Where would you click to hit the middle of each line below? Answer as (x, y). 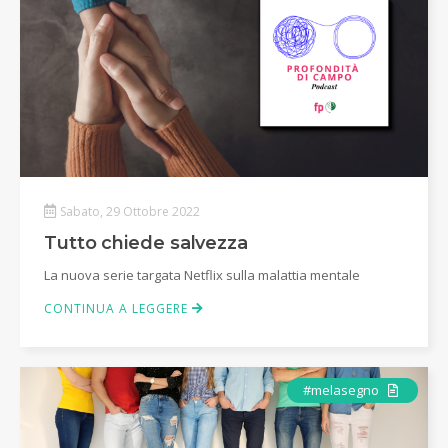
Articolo (423, 389)
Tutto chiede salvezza (146, 243)
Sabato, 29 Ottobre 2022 (130, 211)
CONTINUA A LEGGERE (118, 308)
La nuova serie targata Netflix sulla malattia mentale (202, 275)
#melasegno (342, 390)
